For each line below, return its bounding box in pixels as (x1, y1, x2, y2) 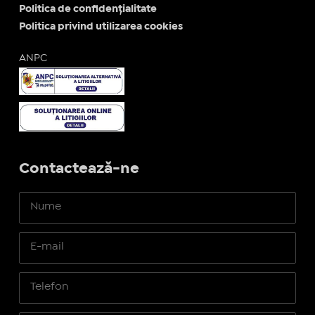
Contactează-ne (18, 162, 139, 175)
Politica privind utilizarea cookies (18, 22, 183, 32)
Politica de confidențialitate (18, 5, 157, 14)
